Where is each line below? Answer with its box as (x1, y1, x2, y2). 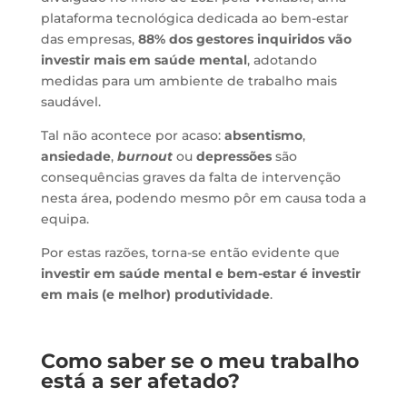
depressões (195, 147, 272, 164)
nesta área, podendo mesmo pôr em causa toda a (40, 189, 366, 206)
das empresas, (40, 30, 138, 47)
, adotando (246, 51, 317, 68)
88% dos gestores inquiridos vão (137, 30, 352, 47)
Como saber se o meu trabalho (40, 348, 359, 373)
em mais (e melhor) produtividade (40, 285, 270, 303)
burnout (116, 147, 173, 164)
